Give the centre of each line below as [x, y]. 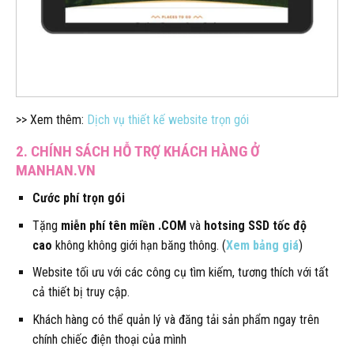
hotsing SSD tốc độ [255, 225]
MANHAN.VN [56, 171]
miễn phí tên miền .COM [122, 225]
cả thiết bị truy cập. [81, 292]
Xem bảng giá [262, 245]
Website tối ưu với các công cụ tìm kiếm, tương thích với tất [180, 273]
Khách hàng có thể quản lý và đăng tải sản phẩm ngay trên [175, 319]
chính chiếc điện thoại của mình [109, 339]
